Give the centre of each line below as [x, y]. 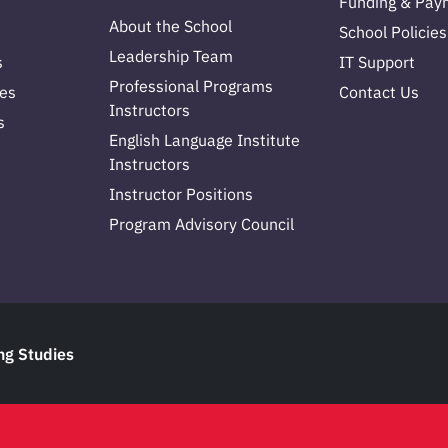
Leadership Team [171, 56]
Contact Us [379, 92]
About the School [170, 26]
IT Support [377, 62]
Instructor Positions [181, 194]
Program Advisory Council [201, 224]
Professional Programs [191, 86]
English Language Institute [204, 140]
